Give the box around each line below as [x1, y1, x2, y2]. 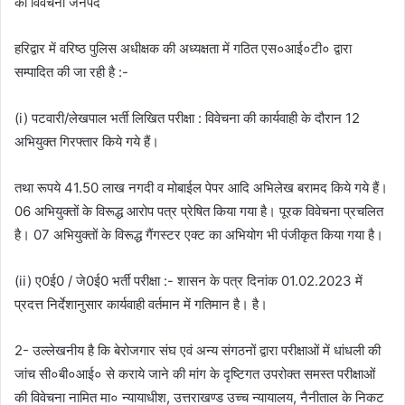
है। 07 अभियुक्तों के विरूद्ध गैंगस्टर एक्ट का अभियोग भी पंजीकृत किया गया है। [14, 226, 383, 244]
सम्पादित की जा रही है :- [14, 63, 128, 81]
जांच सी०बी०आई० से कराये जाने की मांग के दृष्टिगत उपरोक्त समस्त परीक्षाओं [14, 365, 375, 383]
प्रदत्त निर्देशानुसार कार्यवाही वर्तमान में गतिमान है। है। [14, 296, 268, 314]
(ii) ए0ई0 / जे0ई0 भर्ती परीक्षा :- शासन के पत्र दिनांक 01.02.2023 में [14, 272, 363, 290]
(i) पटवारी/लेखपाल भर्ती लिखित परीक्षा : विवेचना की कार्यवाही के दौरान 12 [14, 109, 360, 127]
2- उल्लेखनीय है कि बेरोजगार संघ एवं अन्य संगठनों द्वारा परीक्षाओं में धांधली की [14, 342, 381, 360]
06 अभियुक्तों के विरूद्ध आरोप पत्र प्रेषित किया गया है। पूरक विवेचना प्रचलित [14, 202, 383, 221]
